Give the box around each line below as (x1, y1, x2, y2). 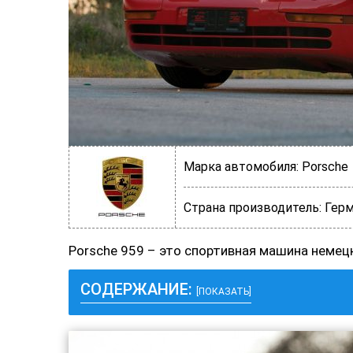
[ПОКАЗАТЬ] (196, 286, 251, 297)
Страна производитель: (184, 200, 321, 215)
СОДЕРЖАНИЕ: (80, 280, 196, 299)
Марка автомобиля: (184, 159, 299, 174)
